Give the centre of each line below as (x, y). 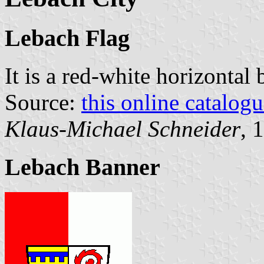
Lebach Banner (82, 167)
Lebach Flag (67, 38)
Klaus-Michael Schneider (123, 129)
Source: (43, 103)
